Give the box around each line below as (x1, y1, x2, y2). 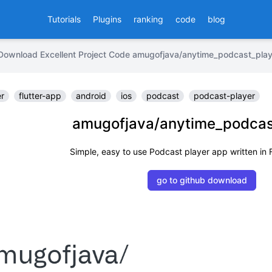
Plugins (92, 14, 121, 24)
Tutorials (47, 14, 81, 24)
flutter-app (19, 90, 61, 101)
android (76, 90, 106, 101)
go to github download (156, 175, 247, 185)
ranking (133, 14, 163, 24)
